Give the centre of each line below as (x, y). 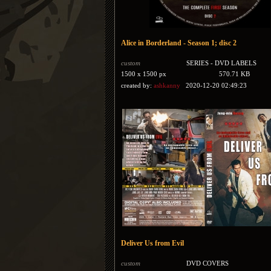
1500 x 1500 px (144, 74)
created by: (137, 85)
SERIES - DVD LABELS (222, 63)
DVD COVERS (208, 263)
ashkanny (167, 85)
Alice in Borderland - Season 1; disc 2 (179, 43)
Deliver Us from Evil (152, 243)
